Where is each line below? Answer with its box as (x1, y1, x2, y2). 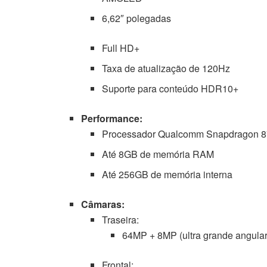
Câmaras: (81, 197, 125, 211)
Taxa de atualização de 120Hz (101, 61, 230, 75)
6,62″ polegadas (101, 11, 171, 25)
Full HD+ (101, 41, 139, 55)
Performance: (81, 111, 143, 125)
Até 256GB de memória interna (101, 167, 232, 181)
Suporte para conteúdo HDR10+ (101, 81, 238, 95)
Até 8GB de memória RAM (101, 147, 214, 161)
